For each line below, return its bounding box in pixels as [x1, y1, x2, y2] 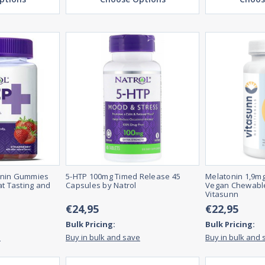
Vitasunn [205, 189, 238, 200]
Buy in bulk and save [66, 232, 140, 243]
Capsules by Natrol [66, 180, 137, 191]
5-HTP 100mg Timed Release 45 [66, 171, 180, 182]
